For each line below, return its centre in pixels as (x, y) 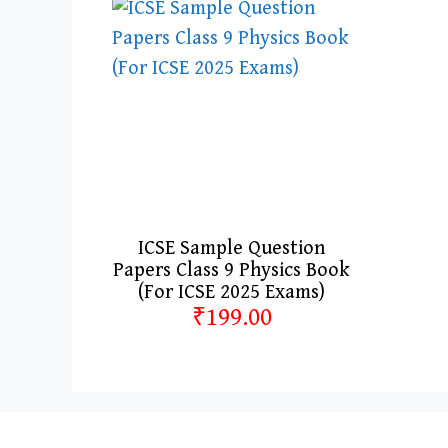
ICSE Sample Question (231, 249)
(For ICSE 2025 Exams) (231, 293)
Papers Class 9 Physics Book (231, 271)
